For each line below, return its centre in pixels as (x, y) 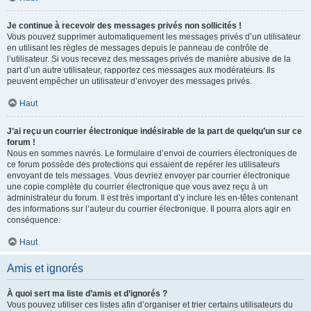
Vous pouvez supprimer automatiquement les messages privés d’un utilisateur (154, 37)
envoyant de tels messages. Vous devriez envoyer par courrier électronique (149, 176)
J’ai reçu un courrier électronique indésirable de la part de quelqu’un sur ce (154, 131)
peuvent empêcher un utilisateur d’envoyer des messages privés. (129, 81)
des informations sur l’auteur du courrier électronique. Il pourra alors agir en (149, 209)
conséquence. (34, 220)
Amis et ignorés (45, 268)
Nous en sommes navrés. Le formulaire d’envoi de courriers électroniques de (152, 153)
